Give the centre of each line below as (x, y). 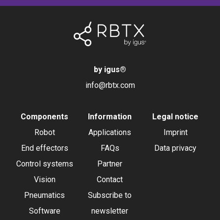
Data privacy (176, 148)
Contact (110, 179)
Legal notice (176, 117)
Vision (44, 179)
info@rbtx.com (110, 85)
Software (44, 211)
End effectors (44, 148)
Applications (110, 132)
